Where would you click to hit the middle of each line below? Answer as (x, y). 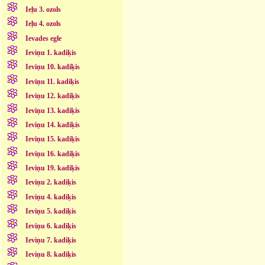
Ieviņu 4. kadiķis (51, 197)
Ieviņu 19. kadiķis (52, 168)
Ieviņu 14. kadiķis (52, 125)
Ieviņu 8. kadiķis (51, 255)
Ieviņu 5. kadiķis (51, 211)
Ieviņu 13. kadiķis (52, 110)
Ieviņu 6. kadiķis (51, 226)
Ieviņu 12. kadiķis (52, 96)
